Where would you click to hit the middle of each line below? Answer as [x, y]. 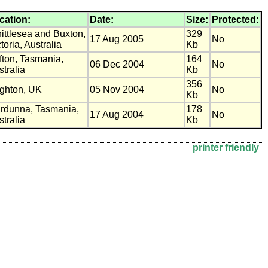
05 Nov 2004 [117, 89]
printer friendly [226, 147]
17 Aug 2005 [117, 39]
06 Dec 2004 [117, 64]
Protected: [235, 19]
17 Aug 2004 [117, 114]
